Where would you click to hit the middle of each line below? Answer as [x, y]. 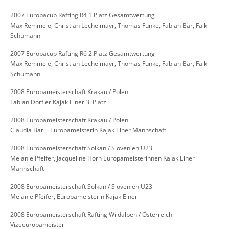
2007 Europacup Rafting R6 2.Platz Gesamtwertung [83, 54]
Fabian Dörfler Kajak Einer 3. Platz [58, 102]
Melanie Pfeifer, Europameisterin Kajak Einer [74, 197]
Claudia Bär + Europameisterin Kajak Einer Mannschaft [88, 130]
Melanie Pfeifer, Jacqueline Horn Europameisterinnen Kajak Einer [102, 158]
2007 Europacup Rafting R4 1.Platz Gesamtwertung [83, 15]
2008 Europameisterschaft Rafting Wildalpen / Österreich [91, 215]
